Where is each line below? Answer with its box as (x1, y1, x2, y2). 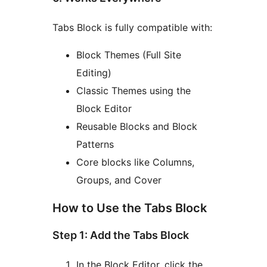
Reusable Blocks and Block (76, 120, 197, 132)
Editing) (76, 66, 111, 79)
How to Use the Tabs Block (52, 200, 207, 215)
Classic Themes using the (76, 84, 191, 97)
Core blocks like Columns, (76, 156, 194, 168)
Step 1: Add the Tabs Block (52, 229, 189, 242)
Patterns (76, 138, 114, 150)
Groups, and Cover (76, 173, 162, 186)
